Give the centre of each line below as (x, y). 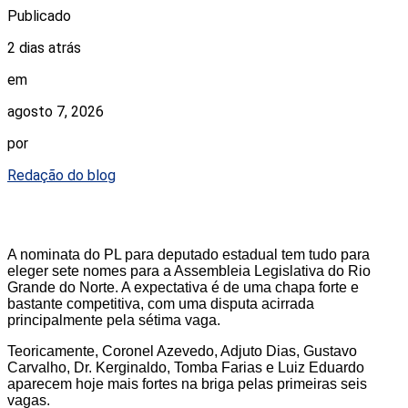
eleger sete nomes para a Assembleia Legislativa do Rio (189, 270)
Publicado (39, 15)
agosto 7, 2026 (56, 111)
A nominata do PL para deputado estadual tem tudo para (189, 254)
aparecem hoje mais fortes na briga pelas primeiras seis (187, 383)
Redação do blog (61, 175)
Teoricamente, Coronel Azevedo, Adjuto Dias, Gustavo (182, 351)
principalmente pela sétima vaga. (114, 320)
